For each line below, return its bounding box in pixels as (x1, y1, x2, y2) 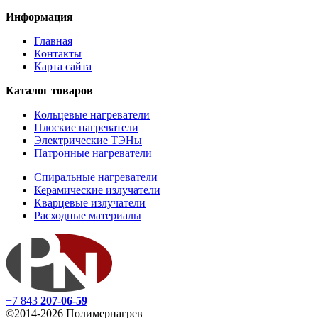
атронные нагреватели (43, 146, 152, 159)
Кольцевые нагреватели (34, 108, 150, 121)
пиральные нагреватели (42, 170, 158, 183)
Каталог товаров (6, 84, 93, 97)
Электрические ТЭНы (34, 133, 142, 146)
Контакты (34, 47, 82, 60)
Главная (34, 34, 72, 47)
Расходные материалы (34, 209, 141, 221)
